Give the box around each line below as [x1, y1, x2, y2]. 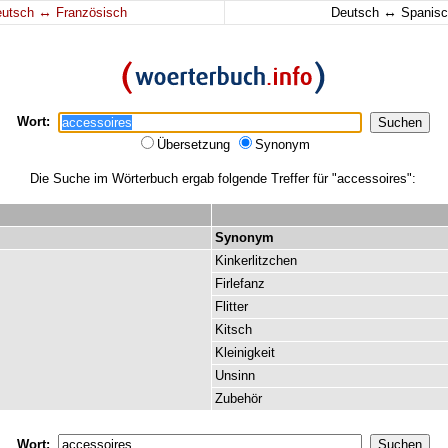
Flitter [215, 299, 248, 314]
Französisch [52, 5, 127, 20]
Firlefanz [215, 276, 265, 291]
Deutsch [330, 5, 383, 20]
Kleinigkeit [215, 345, 275, 360]
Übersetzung [157, 137, 234, 152]
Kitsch [215, 322, 252, 337]
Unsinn [215, 368, 255, 383]
